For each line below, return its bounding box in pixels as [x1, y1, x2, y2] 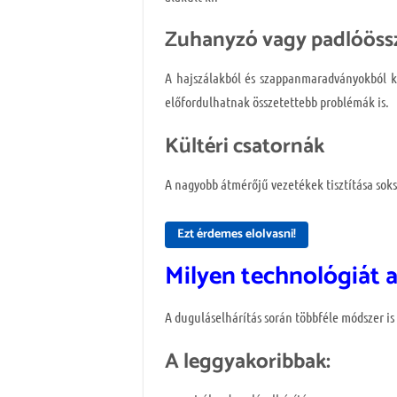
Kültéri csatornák [165, 129, 324, 165]
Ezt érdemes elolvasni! [177, 223, 296, 245]
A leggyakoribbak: [165, 344, 331, 379]
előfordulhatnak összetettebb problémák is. [165, 93, 389, 111]
